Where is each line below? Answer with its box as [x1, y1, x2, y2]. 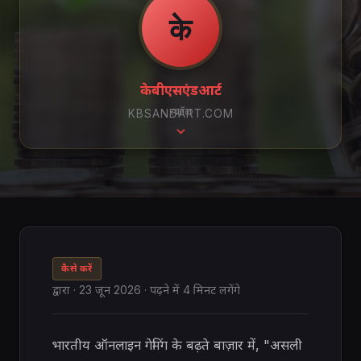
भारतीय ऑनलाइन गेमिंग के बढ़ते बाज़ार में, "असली [52, 337, 302, 353]
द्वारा [52, 283, 70, 297]
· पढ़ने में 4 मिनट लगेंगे [141, 283, 240, 297]
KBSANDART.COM [127, 107, 234, 120]
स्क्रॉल [169, 105, 192, 118]
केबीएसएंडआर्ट [139, 82, 222, 98]
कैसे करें [61, 263, 93, 274]
